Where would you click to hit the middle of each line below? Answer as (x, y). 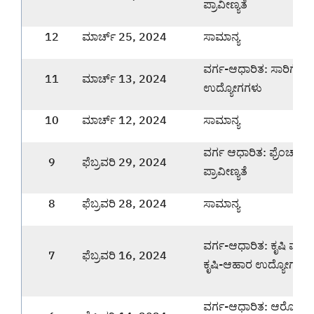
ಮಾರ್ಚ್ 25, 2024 (124, 36)
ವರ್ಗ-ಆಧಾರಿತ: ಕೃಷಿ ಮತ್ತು (257, 245)
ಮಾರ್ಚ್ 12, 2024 (124, 120)
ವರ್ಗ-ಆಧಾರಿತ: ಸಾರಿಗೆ (250, 68)
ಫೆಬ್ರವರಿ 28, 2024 (124, 203)
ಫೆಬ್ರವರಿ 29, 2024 (124, 162)
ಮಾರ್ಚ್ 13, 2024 (124, 78)
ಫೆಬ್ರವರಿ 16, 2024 (124, 255)
